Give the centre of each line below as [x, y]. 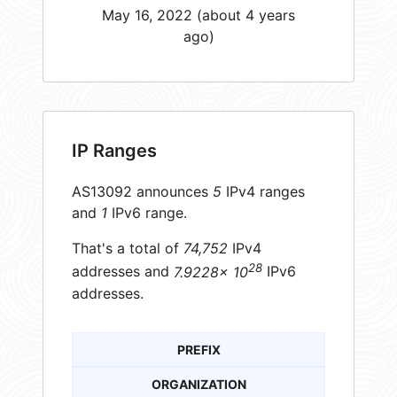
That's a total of [128, 249]
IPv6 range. [147, 213]
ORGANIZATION [198, 384]
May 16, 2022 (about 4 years [198, 15]
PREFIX [198, 349]
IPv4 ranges [263, 192]
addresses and [123, 272]
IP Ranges [114, 151]
